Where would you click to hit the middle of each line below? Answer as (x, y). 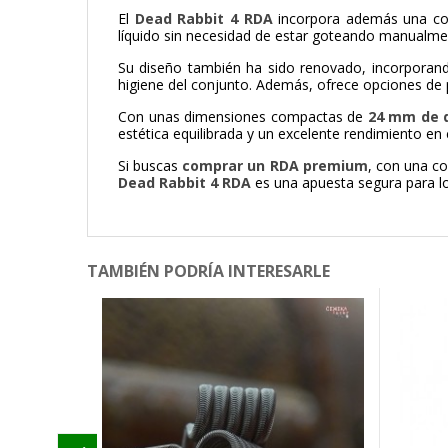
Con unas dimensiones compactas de (243, 117)
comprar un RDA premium (275, 166)
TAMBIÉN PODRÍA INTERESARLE (208, 271)
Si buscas (150, 166)
